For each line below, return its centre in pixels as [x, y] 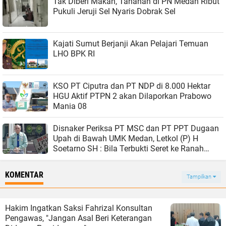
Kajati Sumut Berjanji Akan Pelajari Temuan [92, 44]
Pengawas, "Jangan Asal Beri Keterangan [78, 218]
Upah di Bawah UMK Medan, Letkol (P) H [126, 138]
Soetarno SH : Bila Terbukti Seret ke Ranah [128, 149]
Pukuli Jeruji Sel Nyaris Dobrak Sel [114, 11]
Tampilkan [200, 177]
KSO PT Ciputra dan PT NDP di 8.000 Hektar [132, 86]
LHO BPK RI [74, 54]
